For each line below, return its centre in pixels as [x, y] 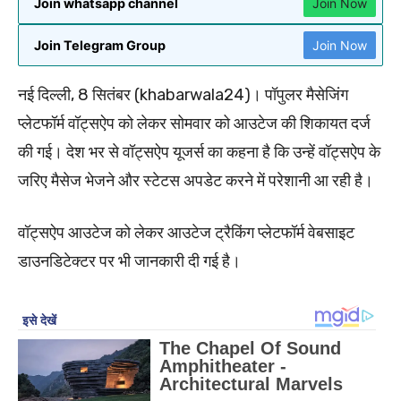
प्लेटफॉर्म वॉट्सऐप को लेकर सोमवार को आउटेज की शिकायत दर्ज [194, 124]
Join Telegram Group [100, 46]
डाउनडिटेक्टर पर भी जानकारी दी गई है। [129, 262]
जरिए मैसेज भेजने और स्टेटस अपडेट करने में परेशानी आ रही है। [196, 181]
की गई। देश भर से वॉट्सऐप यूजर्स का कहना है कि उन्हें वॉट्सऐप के [199, 153]
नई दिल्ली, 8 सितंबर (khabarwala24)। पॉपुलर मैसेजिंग [183, 95]
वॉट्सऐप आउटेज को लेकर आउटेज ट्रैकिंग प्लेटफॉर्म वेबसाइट [186, 233]
